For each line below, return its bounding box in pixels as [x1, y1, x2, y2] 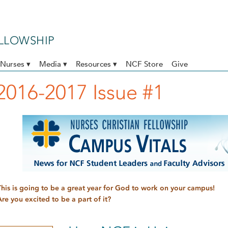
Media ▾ [39, 59, 67, 69]
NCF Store [126, 59, 163, 69]
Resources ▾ [76, 59, 117, 69]
